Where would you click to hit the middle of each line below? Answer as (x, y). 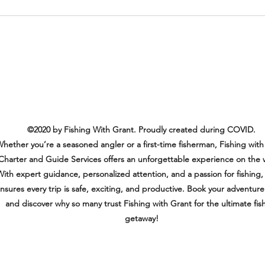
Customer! (74, 26)
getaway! (141, 219)
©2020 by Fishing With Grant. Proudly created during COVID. (141, 130)
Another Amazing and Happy (118, 12)
